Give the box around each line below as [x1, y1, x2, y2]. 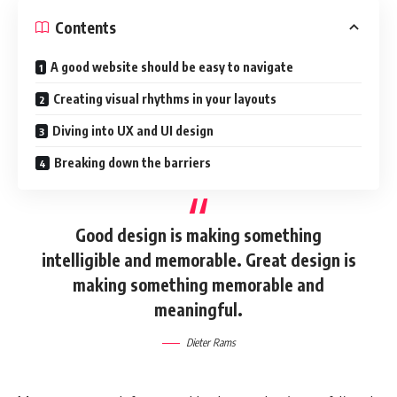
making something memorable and [73, 274, 324, 295]
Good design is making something [75, 224, 322, 245]
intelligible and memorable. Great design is [41, 249, 356, 270]
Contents [55, 17, 116, 37]
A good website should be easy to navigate [51, 59, 293, 74]
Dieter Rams [185, 335, 236, 349]
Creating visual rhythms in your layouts [53, 91, 276, 106]
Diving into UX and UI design [52, 123, 214, 138]
